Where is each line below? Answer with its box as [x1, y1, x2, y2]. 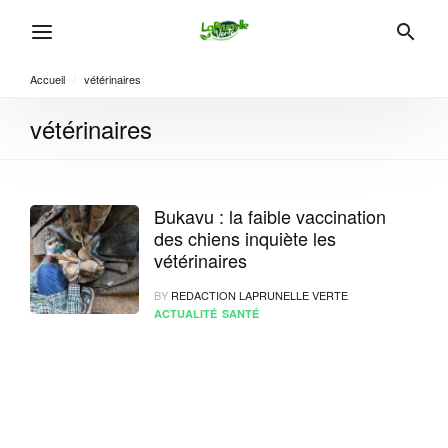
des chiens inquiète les [154, 225, 337, 251]
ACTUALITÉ [154, 306, 218, 321]
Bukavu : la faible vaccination [154, 203, 387, 229]
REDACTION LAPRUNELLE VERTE [171, 287, 349, 303]
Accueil [30, 71, 65, 87]
